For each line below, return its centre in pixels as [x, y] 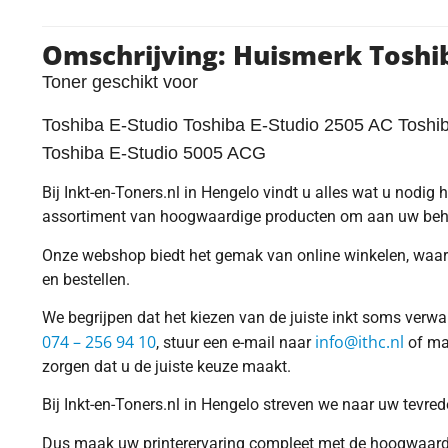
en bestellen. [86, 279]
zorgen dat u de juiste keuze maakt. [166, 366]
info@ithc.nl [359, 341]
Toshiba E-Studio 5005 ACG [156, 152]
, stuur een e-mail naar [235, 342]
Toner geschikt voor [122, 82]
